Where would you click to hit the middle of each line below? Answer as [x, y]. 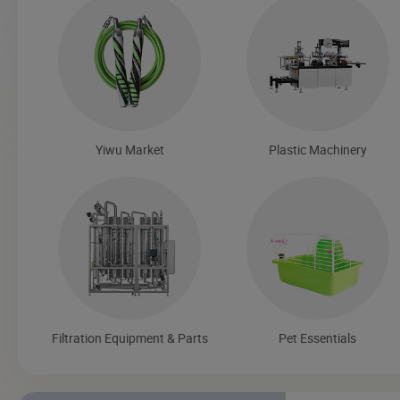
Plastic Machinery [317, 149]
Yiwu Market [129, 149]
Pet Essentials [318, 337]
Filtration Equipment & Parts [129, 337]
